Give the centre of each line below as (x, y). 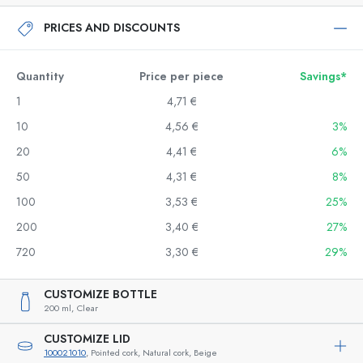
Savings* (323, 77)
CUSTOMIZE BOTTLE (100, 295)
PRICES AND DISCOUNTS (112, 28)
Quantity (40, 77)
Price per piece (181, 77)
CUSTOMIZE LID (87, 339)
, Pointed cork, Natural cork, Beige (152, 353)
